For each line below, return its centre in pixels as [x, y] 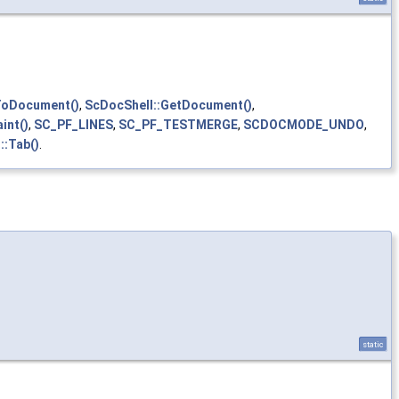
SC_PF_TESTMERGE [178, 124]
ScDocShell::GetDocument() [168, 105]
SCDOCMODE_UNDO [304, 124]
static [373, 345]
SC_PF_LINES [73, 124]
